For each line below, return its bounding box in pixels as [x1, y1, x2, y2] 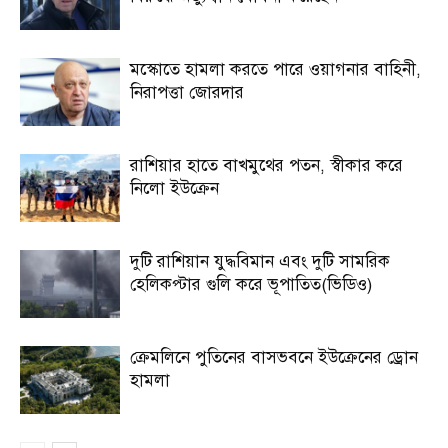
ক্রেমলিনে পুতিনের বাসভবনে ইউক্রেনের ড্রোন [130, 346, 418, 368]
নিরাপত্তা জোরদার [130, 81, 244, 103]
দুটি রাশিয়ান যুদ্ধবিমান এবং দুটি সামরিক [130, 250, 390, 272]
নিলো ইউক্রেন [130, 177, 219, 199]
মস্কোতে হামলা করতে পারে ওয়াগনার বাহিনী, [130, 58, 421, 80]
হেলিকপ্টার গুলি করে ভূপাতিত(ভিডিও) [130, 273, 372, 295]
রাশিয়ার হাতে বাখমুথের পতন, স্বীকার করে [130, 154, 403, 176]
